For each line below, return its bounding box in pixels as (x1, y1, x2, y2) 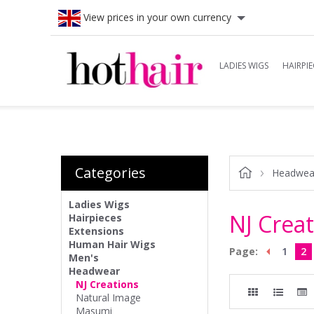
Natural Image (76, 291, 141, 304)
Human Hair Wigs (69, 238, 156, 251)
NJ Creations (76, 278, 139, 291)
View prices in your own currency (81, 10, 231, 24)
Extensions (69, 224, 124, 238)
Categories (75, 163, 146, 182)
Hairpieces (69, 211, 122, 224)
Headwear (69, 264, 120, 278)
